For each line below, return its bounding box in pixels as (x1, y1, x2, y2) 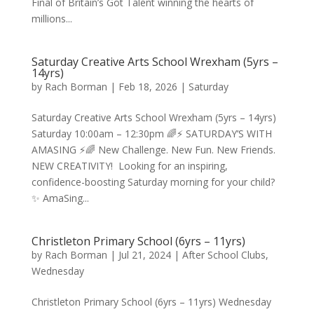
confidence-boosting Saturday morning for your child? (31, 175, 275, 189)
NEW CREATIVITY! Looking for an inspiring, (31, 159, 228, 172)
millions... (31, 12, 72, 25)
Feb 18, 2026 (118, 80, 177, 93)
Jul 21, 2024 (118, 248, 171, 261)
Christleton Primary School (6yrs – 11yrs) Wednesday (31, 295, 271, 308)
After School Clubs (182, 248, 266, 261)
